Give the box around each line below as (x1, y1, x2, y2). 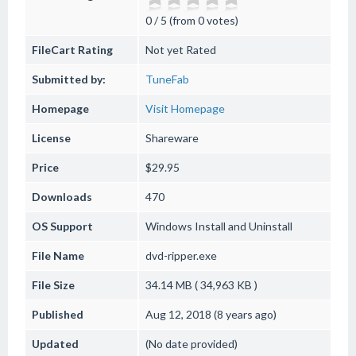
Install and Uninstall (192, 219, 292, 233)
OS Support (32, 219, 93, 233)
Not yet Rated (145, 43, 216, 56)
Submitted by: (32, 72, 106, 86)
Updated (32, 337, 79, 350)
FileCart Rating (32, 43, 113, 56)
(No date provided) (145, 337, 238, 350)
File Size (32, 278, 75, 292)
